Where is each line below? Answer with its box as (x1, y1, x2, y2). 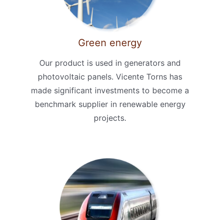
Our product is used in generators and (39, 58, 181, 68)
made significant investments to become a (31, 85, 189, 96)
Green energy (78, 37, 142, 49)
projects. (94, 113, 126, 123)
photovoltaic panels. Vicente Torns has (38, 72, 182, 82)
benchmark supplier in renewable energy (34, 99, 186, 110)
